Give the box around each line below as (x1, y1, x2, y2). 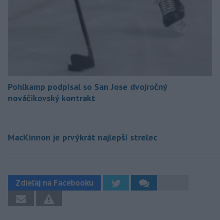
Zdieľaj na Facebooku (16, 177, 93, 189)
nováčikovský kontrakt (8, 92, 95, 104)
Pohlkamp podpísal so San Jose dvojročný (8, 81, 167, 93)
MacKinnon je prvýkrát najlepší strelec (8, 132, 157, 143)
